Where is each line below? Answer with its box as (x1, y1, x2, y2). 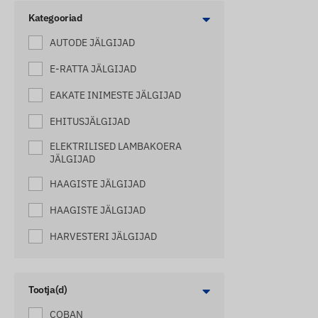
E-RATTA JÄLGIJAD (50, 62, 136, 75)
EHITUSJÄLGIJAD (50, 115, 130, 128)
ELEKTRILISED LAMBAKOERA (50, 140, 182, 153)
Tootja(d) (28, 283, 67, 296)
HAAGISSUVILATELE (50, 294, 142, 307)
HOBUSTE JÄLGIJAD (50, 256, 141, 269)
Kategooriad (28, 11, 82, 24)
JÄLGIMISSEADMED (50, 281, 139, 294)
